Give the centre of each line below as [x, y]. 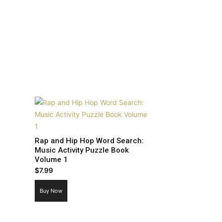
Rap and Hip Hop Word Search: [89, 141]
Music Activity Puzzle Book [82, 150]
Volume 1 [52, 160]
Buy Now [51, 191]
